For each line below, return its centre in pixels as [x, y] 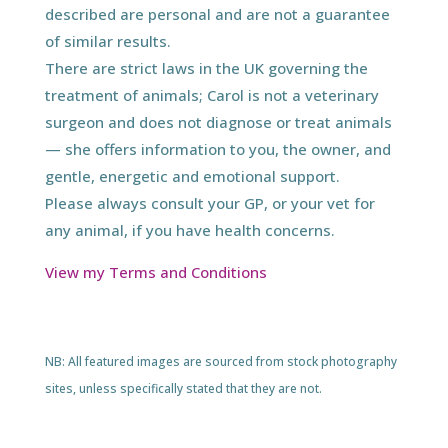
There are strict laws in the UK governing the [206, 67]
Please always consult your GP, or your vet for [209, 202]
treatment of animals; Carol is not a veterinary [211, 94]
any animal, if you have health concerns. [189, 229]
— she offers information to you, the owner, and [217, 148]
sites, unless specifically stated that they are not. [183, 388]
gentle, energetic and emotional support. [192, 175]
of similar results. [107, 40]
